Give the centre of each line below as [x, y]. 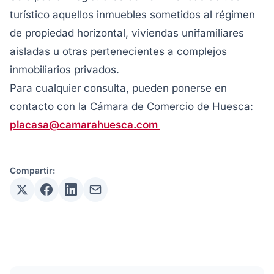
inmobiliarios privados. [65, 70]
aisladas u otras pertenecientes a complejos [118, 51]
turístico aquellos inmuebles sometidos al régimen [132, 15]
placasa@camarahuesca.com [85, 125]
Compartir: [32, 170]
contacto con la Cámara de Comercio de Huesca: [131, 106]
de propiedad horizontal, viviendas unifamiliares [127, 33]
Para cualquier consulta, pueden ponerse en [118, 88]
